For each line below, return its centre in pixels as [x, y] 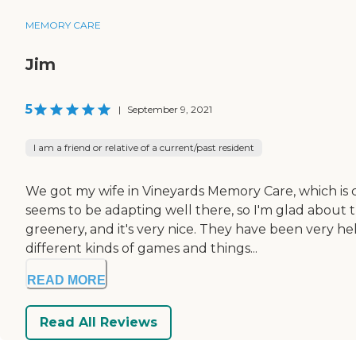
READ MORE [66, 280]
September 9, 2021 [170, 109]
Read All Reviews [99, 323]
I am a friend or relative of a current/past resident [144, 147]
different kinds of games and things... [141, 248]
